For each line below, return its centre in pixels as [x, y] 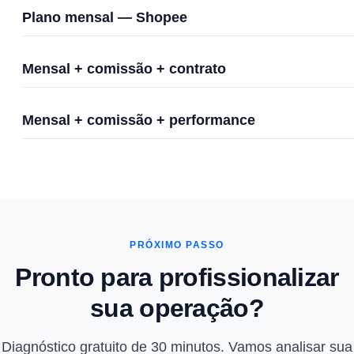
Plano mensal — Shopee [105, 17]
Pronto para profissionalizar [177, 277]
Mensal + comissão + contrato [124, 69]
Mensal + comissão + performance [139, 120]
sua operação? [177, 308]
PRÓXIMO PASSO [177, 245]
